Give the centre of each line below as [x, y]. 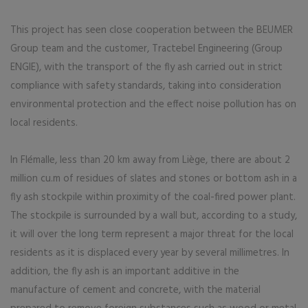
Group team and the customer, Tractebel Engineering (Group [146, 49]
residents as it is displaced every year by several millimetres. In [150, 253]
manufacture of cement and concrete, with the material [135, 290]
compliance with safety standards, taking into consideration [146, 86]
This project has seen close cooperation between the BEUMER [152, 30]
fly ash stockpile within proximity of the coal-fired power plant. [153, 197]
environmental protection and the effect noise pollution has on [153, 104]
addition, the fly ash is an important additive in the [125, 272]
